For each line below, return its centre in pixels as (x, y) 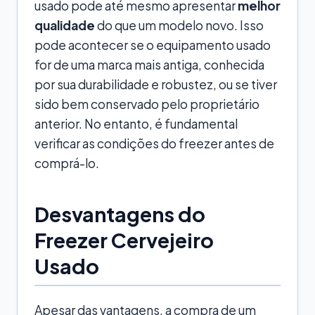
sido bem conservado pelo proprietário (147, 104)
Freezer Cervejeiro (124, 239)
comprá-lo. (67, 163)
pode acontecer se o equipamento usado (153, 45)
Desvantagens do (120, 213)
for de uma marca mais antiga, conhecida (149, 64)
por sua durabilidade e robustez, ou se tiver (156, 84)
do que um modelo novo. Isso (179, 25)
